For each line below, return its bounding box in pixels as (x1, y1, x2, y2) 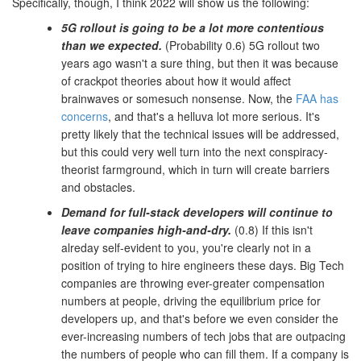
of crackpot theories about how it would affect (61, 73, 291, 89)
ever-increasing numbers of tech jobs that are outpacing (61, 328, 346, 345)
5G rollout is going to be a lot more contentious (61, 19, 324, 36)
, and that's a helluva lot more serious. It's (108, 108, 320, 125)
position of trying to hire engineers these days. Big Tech (61, 257, 344, 274)
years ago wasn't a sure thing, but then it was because (61, 55, 338, 72)
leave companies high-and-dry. (61, 222, 231, 239)
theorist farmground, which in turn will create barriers (61, 161, 330, 178)
